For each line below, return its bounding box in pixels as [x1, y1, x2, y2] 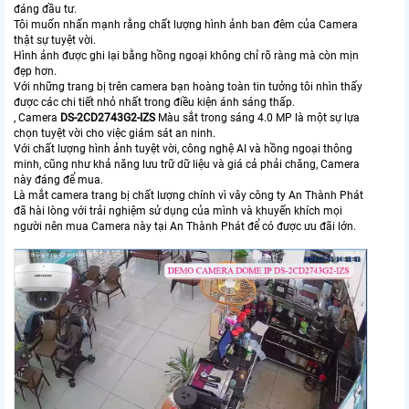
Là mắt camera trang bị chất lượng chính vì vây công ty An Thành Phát [14, 188, 363, 202]
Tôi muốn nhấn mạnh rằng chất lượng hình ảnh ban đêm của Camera [14, 17, 358, 31]
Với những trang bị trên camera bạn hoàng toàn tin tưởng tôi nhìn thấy [14, 79, 362, 93]
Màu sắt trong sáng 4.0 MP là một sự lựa [155, 110, 360, 124]
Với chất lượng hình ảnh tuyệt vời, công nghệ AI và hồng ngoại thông [14, 142, 352, 155]
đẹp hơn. [14, 64, 57, 78]
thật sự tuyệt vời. [14, 33, 96, 47]
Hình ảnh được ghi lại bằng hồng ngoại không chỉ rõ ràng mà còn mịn [14, 48, 359, 62]
